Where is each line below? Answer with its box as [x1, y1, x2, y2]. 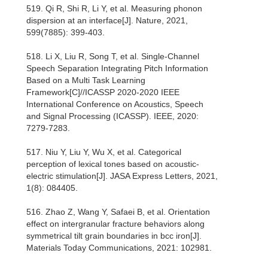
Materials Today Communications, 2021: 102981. [26, 243, 212, 253]
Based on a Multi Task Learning [26, 75, 145, 86]
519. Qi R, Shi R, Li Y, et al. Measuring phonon [26, 4, 202, 14]
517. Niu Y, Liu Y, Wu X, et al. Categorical [26, 147, 181, 157]
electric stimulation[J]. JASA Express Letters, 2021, [26, 171, 218, 181]
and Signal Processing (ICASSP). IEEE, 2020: [26, 111, 199, 121]
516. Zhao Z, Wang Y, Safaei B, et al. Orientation [26, 207, 210, 217]
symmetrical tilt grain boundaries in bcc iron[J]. [26, 231, 202, 241]
